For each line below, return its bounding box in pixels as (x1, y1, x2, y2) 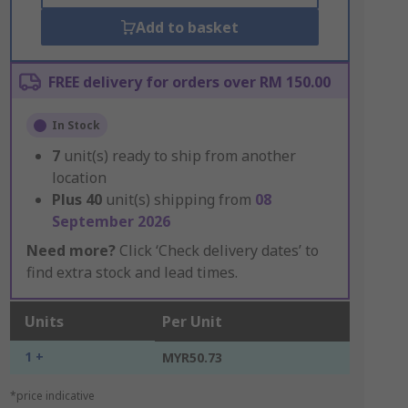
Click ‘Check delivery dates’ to (115, 240, 319, 260)
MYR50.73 (161, 349, 222, 366)
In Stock (51, 117, 100, 133)
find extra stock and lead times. (25, 262, 238, 282)
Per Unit (161, 311, 222, 331)
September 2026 (51, 211, 170, 231)
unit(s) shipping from (105, 189, 255, 209)
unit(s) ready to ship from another (63, 146, 296, 166)
